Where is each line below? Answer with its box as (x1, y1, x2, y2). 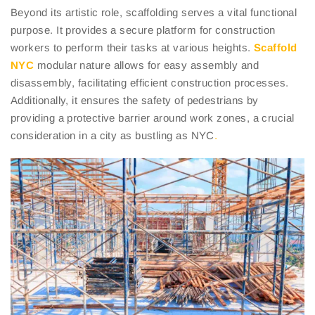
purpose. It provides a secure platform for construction (11, 24, 276, 37)
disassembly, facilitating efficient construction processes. (11, 77, 289, 89)
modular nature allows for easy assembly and (34, 59, 259, 72)
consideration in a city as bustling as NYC (11, 129, 214, 142)
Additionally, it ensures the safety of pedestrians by (11, 94, 259, 107)
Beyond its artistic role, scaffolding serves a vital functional (11, 6, 297, 19)
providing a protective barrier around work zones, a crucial (11, 112, 295, 124)
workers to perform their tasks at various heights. (11, 41, 254, 54)
